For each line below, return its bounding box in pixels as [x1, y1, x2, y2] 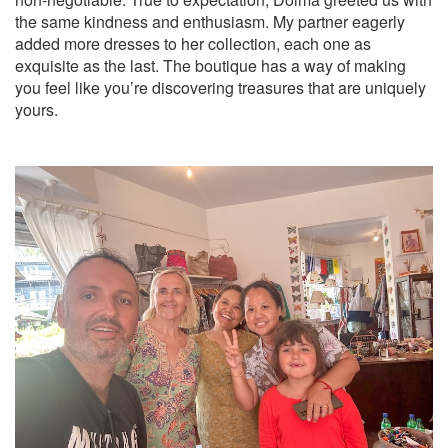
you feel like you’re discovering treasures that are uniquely [15, 76, 426, 99]
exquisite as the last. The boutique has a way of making [15, 54, 406, 77]
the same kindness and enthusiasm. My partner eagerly [15, 10, 405, 33]
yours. [15, 98, 58, 121]
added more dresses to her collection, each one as [15, 32, 371, 55]
